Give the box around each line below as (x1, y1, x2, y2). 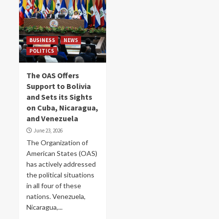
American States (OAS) (26, 149, 97, 157)
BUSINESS (29, 37, 55, 44)
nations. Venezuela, (26, 192, 86, 200)
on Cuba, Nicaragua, (26, 103, 98, 112)
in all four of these (26, 181, 81, 190)
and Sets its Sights (26, 92, 92, 102)
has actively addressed (26, 160, 96, 168)
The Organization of (26, 138, 88, 147)
